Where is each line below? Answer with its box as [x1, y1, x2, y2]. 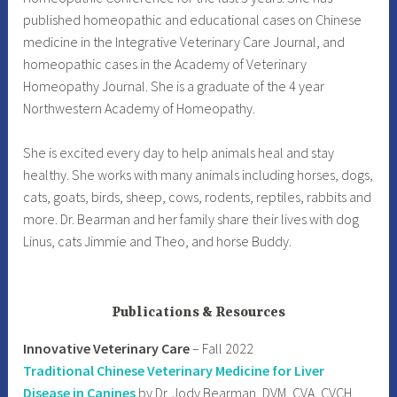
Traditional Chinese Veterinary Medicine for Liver [23, 362, 325, 380]
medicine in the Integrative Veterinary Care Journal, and [23, 32, 346, 51]
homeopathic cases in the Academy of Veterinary [23, 54, 307, 73]
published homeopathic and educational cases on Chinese [23, 10, 362, 28]
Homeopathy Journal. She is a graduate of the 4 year [23, 76, 325, 95]
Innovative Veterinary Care [23, 339, 191, 358]
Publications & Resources [112, 304, 285, 321]
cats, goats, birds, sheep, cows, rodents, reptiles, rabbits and [23, 188, 372, 206]
